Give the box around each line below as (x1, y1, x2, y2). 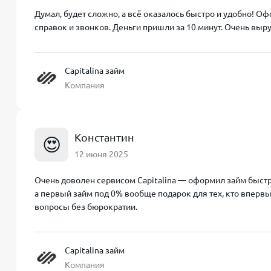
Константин (74, 131, 134, 143)
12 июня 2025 (74, 149, 128, 159)
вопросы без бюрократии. (34, 202, 137, 212)
